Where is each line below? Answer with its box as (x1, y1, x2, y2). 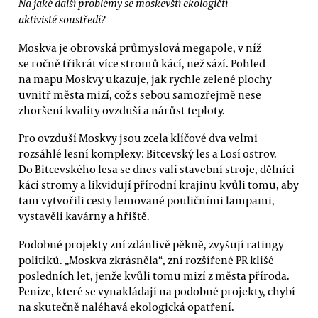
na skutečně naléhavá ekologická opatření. (18, 299, 234, 314)
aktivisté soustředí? (18, 11, 105, 26)
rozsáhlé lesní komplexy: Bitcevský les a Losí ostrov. (18, 146, 277, 161)
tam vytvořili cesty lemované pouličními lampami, (18, 193, 275, 208)
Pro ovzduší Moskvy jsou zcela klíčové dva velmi (18, 131, 258, 146)
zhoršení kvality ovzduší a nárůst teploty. (18, 102, 225, 117)
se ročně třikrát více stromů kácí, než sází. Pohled (18, 55, 265, 70)
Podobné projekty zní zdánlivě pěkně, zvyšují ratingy (18, 236, 284, 251)
